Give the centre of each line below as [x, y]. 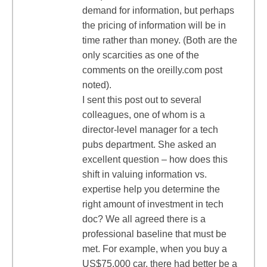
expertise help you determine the [151, 189]
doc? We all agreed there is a [144, 219]
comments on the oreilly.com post [152, 70]
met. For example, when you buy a [155, 249]
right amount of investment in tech [153, 204]
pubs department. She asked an [149, 145]
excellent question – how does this [155, 159]
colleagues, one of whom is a [144, 115]
